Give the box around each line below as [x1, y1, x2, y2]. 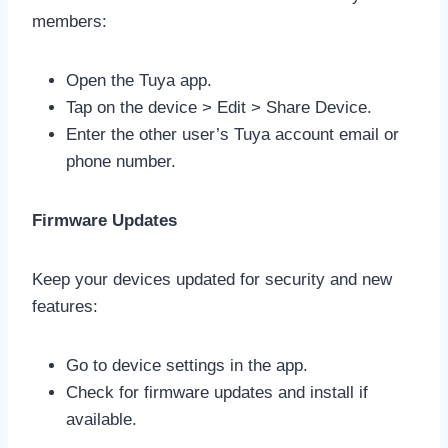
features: [32, 296, 98, 316]
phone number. [66, 151, 176, 171]
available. [66, 409, 137, 429]
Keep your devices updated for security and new [32, 269, 392, 289]
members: [32, 11, 107, 31]
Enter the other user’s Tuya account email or [66, 124, 399, 144]
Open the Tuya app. [66, 70, 212, 90]
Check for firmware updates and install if [66, 382, 368, 402]
